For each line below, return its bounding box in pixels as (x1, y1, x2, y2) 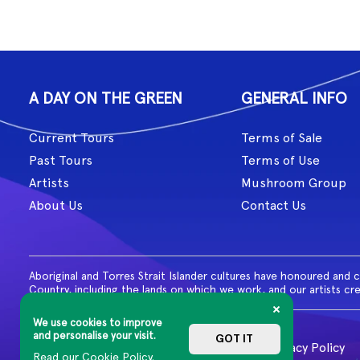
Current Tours (29, 130, 114, 145)
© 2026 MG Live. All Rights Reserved (29, 339, 240, 355)
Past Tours (29, 153, 92, 168)
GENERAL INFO (241, 88, 347, 108)
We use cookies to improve (33, 317, 162, 329)
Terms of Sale (241, 130, 322, 145)
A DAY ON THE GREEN (29, 88, 182, 108)
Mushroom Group (241, 175, 346, 190)
